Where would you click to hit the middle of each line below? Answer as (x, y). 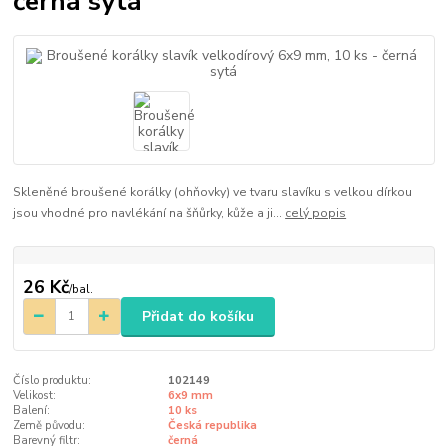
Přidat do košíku (198, 316)
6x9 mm (190, 396)
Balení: (32, 411)
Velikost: (35, 396)
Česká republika (212, 426)
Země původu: (49, 426)
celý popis (316, 213)
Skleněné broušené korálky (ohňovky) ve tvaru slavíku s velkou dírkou (213, 192)
